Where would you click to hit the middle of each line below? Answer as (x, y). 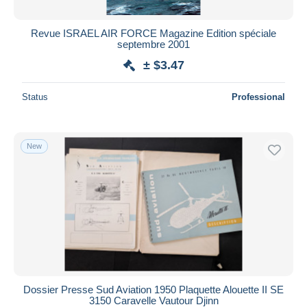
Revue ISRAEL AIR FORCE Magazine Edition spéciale (153, 33)
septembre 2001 (153, 44)
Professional (258, 97)
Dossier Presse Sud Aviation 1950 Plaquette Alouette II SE (153, 289)
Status (35, 97)
